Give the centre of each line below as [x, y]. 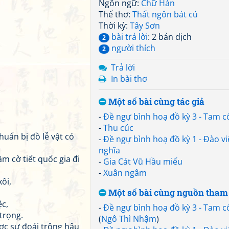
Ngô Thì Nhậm [129, 219]
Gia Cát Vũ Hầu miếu [143, 162]
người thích [132, 48]
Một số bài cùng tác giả [155, 101]
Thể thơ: [116, 14]
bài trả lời [129, 37]
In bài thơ [129, 79]
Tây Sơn [145, 26]
